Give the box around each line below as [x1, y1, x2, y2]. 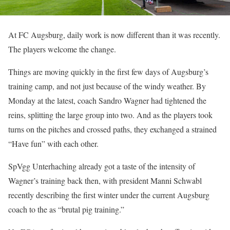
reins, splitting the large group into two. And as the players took [8, 109, 213, 121]
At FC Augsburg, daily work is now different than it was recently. [8, 29, 220, 41]
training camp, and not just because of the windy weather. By [8, 81, 206, 92]
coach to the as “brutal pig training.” [8, 204, 124, 215]
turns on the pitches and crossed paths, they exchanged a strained [8, 124, 217, 135]
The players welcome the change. [8, 44, 116, 55]
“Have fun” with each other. [8, 138, 99, 149]
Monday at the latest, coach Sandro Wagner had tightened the [8, 95, 206, 106]
